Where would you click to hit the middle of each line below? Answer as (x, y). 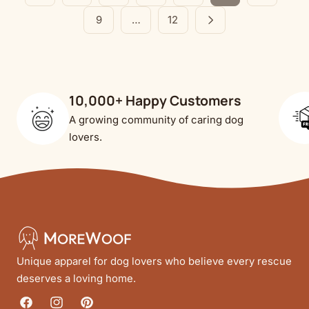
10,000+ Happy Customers (155, 101)
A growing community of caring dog (156, 120)
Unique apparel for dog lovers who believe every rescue (154, 261)
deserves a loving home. (76, 278)
